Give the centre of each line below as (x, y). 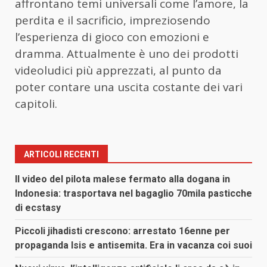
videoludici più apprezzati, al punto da (118, 70)
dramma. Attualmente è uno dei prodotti (127, 53)
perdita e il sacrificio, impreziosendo (113, 20)
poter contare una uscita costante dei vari (129, 87)
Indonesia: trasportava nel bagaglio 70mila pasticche (133, 193)
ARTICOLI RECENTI (61, 154)
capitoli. (36, 103)
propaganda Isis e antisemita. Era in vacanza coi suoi (133, 245)
